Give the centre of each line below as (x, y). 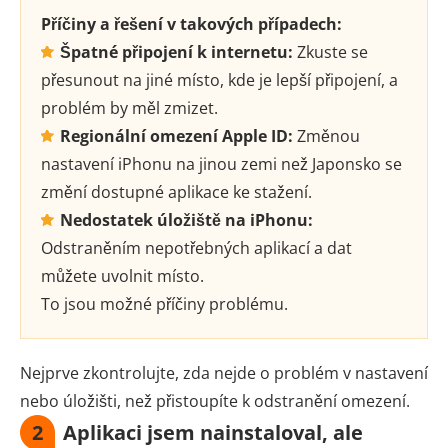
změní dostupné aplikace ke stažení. (176, 191)
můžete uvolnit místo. (122, 275)
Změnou (326, 135)
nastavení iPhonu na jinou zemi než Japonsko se (221, 163)
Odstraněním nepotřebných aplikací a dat (196, 247)
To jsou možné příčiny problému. (164, 303)
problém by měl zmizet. (129, 107)
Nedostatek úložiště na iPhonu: (184, 219)
